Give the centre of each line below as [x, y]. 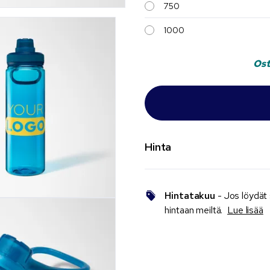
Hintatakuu [190, 196]
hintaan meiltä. [196, 210]
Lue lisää [245, 210]
